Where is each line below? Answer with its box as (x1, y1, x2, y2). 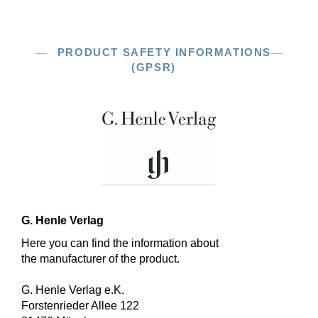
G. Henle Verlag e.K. (21, 284, 124, 296)
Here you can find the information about (21, 237, 219, 249)
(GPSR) (131, 61, 176, 73)
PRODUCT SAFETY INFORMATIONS (57, 46, 272, 58)
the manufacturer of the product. (21, 253, 180, 265)
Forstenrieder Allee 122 (21, 300, 139, 312)
